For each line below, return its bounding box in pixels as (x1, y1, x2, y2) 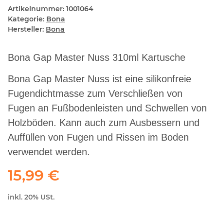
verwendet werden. (8, 146, 90, 158)
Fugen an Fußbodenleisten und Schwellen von (8, 103, 207, 114)
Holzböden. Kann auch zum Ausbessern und (8, 117, 200, 128)
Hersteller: (8, 25, 44, 34)
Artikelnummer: (8, 4, 66, 14)
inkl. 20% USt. (8, 193, 54, 202)
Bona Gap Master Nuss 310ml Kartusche (8, 52, 185, 63)
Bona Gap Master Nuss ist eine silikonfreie (8, 73, 191, 85)
